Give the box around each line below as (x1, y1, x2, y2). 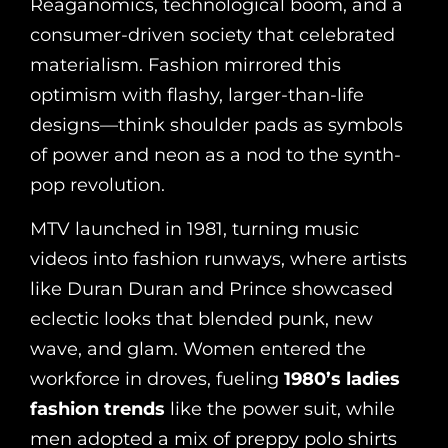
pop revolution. (30, 174, 165, 197)
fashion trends (30, 398, 165, 421)
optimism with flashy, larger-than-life (30, 84, 364, 107)
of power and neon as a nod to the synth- (30, 144, 401, 167)
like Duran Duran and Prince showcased (30, 278, 393, 301)
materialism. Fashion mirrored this (30, 54, 341, 77)
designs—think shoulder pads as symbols (30, 114, 403, 137)
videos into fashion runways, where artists (30, 248, 407, 271)
